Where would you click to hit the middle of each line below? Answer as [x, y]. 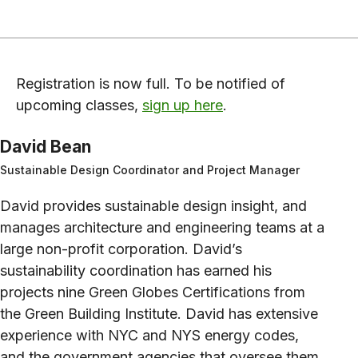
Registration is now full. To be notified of [151, 84]
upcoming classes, [79, 105]
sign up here [183, 105]
